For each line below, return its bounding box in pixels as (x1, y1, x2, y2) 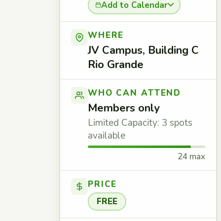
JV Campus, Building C (88, 43, 199, 58)
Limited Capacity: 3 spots (88, 116, 192, 129)
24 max (178, 151, 205, 162)
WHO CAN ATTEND (88, 87, 182, 99)
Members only (88, 101, 160, 115)
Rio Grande (88, 57, 144, 72)
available (88, 129, 125, 142)
